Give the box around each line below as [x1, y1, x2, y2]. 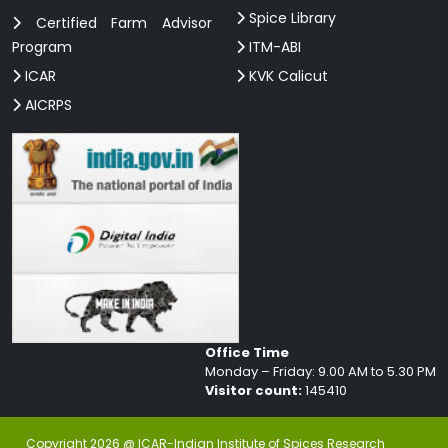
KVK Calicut [245, 65, 328, 86]
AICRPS [21, 94, 72, 115]
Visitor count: [205, 380, 302, 400]
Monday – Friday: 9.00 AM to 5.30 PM [205, 361, 436, 381]
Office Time [205, 342, 289, 362]
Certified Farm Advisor [21, 12, 212, 33]
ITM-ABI [245, 36, 301, 57]
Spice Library [245, 7, 336, 28]
